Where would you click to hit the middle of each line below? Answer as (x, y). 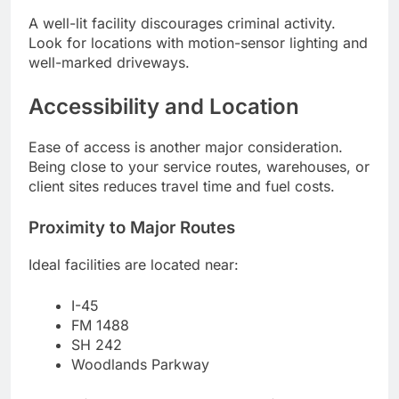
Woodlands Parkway (140, 365)
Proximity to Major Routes (132, 228)
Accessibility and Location (164, 107)
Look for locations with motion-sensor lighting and (198, 43)
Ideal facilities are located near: (134, 265)
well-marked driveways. (109, 63)
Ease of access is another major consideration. (186, 147)
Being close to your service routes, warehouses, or (199, 167)
